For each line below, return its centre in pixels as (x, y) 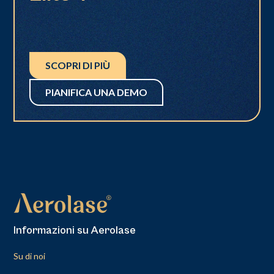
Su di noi (30, 256)
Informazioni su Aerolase (75, 231)
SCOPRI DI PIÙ (78, 65)
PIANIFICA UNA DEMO (97, 92)
